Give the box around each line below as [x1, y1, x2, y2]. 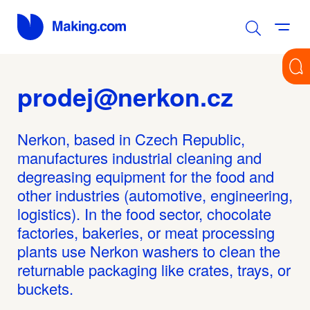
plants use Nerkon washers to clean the [17, 239, 280, 262]
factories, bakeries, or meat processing [17, 221, 275, 243]
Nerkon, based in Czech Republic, [17, 127, 245, 149]
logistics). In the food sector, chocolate [17, 202, 271, 224]
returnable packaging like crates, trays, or [17, 258, 291, 280]
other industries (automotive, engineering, [17, 183, 293, 206]
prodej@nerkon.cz [17, 77, 233, 114]
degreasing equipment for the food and [17, 165, 274, 187]
